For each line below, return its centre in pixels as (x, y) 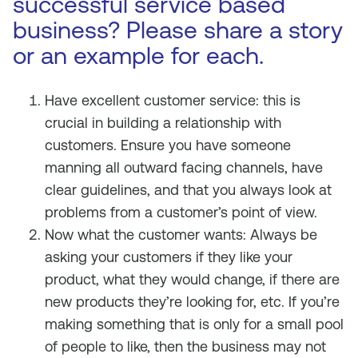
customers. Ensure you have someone (168, 145)
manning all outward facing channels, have (184, 167)
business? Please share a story (178, 30)
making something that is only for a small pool (194, 324)
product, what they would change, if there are (192, 279)
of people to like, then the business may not (185, 346)
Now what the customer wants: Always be (181, 235)
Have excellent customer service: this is (173, 100)
